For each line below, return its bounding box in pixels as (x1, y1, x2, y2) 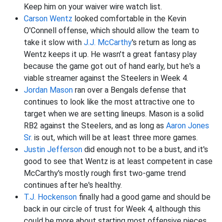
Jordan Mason (24, 85, 73, 95)
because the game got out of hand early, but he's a (24, 61, 200, 71)
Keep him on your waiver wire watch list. (24, 2, 162, 12)
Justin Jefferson (24, 145, 82, 155)
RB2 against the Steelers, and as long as (24, 121, 166, 131)
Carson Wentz (24, 14, 72, 24)
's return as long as (132, 38, 196, 48)
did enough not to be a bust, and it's (82, 145, 208, 155)
